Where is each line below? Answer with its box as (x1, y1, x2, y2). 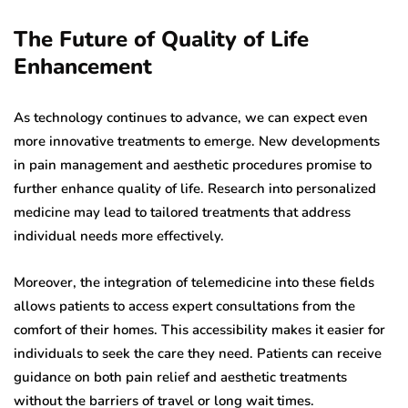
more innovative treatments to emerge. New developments (14, 132, 380, 151)
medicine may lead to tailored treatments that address (14, 203, 351, 222)
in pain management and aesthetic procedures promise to (14, 156, 372, 175)
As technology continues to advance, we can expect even (14, 108, 368, 127)
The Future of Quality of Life (14, 25, 309, 55)
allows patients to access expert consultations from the (14, 297, 355, 316)
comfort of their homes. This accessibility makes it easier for (14, 321, 385, 340)
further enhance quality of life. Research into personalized (14, 179, 376, 199)
